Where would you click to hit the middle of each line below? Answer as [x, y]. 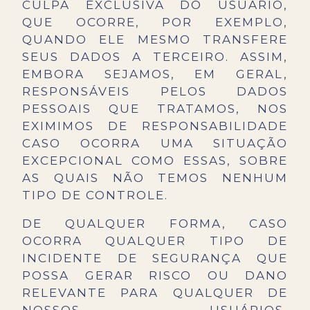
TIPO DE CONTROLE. [95, 195]
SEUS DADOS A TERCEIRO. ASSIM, [155, 57]
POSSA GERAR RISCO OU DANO [155, 276]
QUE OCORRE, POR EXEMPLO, [155, 22]
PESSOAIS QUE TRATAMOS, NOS [155, 109]
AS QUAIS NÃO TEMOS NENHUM [155, 178]
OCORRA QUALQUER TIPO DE [155, 241]
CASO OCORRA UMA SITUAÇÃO [155, 144]
